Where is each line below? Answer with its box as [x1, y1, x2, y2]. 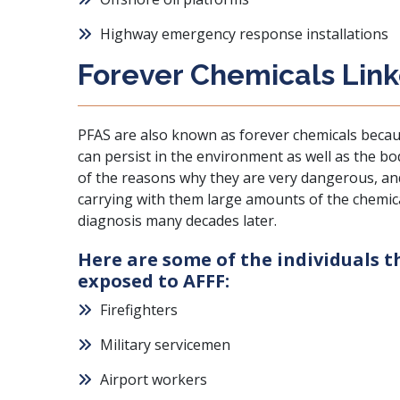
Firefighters [100, 300, 178, 320]
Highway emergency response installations [100, 24, 388, 44]
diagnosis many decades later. [78, 211, 277, 230]
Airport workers [100, 370, 207, 389]
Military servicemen [100, 335, 230, 354]
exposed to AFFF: [78, 269, 229, 293]
